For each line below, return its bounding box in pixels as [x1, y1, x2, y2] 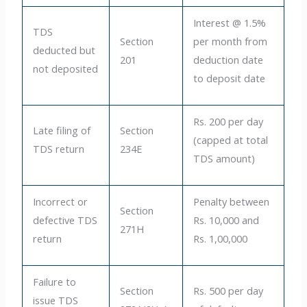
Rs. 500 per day [193, 283, 264, 297]
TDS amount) [193, 151, 256, 165]
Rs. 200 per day [193, 114, 264, 128]
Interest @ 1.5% [193, 15, 267, 29]
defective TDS [33, 212, 98, 227]
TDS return [33, 141, 85, 156]
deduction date [193, 52, 264, 66]
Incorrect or [33, 194, 88, 208]
